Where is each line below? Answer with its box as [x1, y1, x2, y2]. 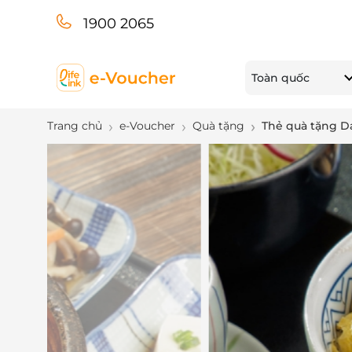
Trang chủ [47, 119, 102, 133]
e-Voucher [119, 119, 175, 133]
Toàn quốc [251, 70, 310, 85]
